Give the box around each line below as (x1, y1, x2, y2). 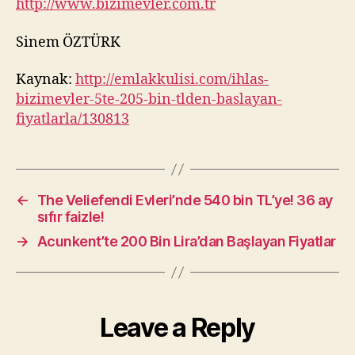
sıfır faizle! (36, 208, 105, 225)
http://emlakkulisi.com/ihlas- (75, 71, 269, 89)
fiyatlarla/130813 (16, 110, 129, 128)
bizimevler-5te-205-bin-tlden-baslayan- (16, 90, 282, 109)
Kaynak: (16, 71, 75, 89)
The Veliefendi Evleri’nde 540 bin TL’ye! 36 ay (36, 192, 333, 208)
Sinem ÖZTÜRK (16, 32, 120, 52)
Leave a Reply (100, 312, 255, 343)
